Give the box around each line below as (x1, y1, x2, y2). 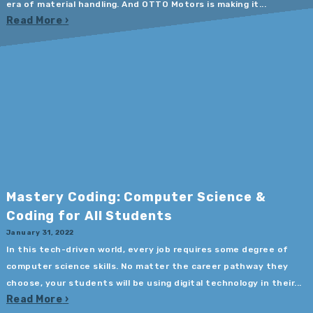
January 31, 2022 (6, 228, 74, 236)
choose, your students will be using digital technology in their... (6, 278, 302, 289)
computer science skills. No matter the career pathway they (6, 261, 289, 272)
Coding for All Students (6, 208, 173, 224)
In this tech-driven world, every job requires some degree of (6, 245, 289, 255)
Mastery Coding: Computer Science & (6, 189, 266, 205)
